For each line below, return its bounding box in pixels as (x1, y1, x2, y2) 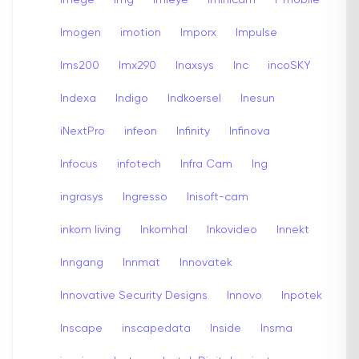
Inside (210, 322, 241, 334)
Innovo (227, 289, 262, 301)
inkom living (60, 224, 121, 236)
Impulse (236, 26, 277, 38)
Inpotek (281, 289, 322, 301)
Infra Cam (180, 158, 232, 170)
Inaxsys (175, 59, 214, 71)
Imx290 (119, 59, 156, 71)
